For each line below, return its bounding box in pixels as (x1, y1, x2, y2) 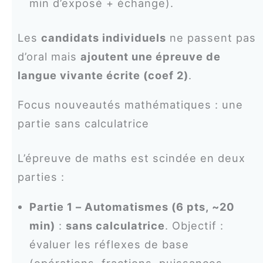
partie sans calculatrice (17, 117, 149, 130)
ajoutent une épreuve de (80, 49, 221, 63)
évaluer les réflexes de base (29, 237, 189, 251)
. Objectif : (164, 218, 224, 232)
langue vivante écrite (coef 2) (17, 68, 188, 82)
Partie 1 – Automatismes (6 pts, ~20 (29, 200, 235, 213)
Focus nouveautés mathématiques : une (17, 98, 243, 112)
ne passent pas (166, 31, 256, 44)
